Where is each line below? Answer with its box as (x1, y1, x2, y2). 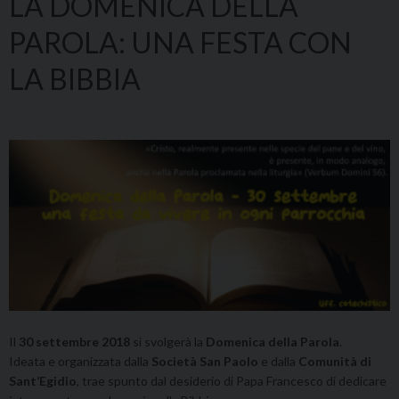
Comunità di (298, 354, 371, 370)
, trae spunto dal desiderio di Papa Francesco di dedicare (77, 373, 387, 389)
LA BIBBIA (9, 61, 141, 96)
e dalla (258, 354, 298, 370)
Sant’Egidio (9, 373, 77, 389)
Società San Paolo (151, 354, 258, 370)
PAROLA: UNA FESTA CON (9, 24, 352, 60)
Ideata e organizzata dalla (9, 354, 151, 370)
